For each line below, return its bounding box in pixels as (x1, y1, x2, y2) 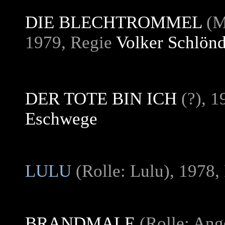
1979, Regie (25, 33, 116, 52)
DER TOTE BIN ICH (25, 89, 177, 108)
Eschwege (25, 109, 97, 129)
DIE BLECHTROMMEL (25, 13, 202, 32)
